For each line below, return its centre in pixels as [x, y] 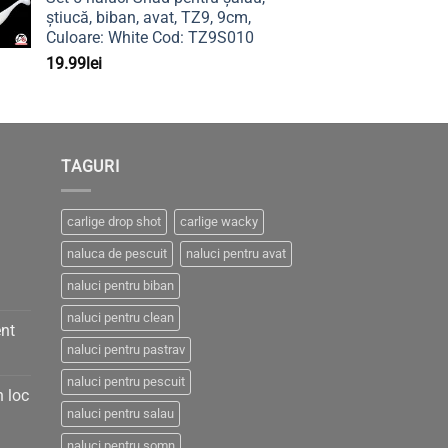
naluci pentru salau [120, 414]
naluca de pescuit [117, 254]
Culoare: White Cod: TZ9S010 [150, 37]
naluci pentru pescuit [126, 382]
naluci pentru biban [120, 286]
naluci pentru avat [236, 254]
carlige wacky [219, 222]
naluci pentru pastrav [126, 350]
